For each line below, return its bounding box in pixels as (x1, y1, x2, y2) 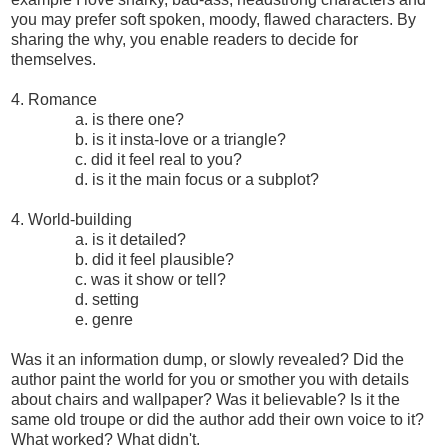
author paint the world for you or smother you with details (11, 370, 409, 388)
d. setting (11, 290, 139, 308)
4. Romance (11, 90, 97, 108)
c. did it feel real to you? (11, 150, 242, 168)
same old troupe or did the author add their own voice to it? (11, 410, 424, 428)
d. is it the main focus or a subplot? (11, 170, 319, 188)
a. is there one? (11, 110, 184, 128)
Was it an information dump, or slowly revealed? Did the (11, 350, 404, 368)
